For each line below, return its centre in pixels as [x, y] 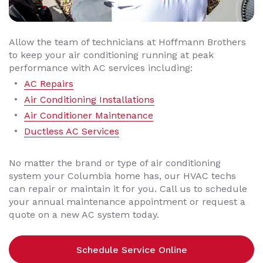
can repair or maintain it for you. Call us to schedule [128, 189]
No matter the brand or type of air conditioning [115, 163]
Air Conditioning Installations [89, 100]
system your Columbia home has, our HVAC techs [122, 176]
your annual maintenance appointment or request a [127, 202]
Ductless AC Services [72, 131]
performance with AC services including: [101, 68]
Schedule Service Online [131, 249]
